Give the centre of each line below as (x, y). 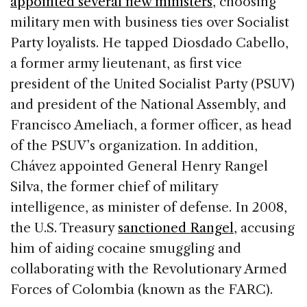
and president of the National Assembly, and (148, 104)
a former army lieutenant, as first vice (126, 63)
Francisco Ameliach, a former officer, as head (151, 125)
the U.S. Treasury (64, 228)
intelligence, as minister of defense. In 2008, (149, 207)
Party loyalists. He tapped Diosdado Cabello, (149, 42)
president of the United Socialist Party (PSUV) (152, 84)
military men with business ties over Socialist (150, 22)
